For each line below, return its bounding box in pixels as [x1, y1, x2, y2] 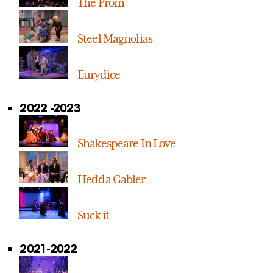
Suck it [77, 208, 109, 222]
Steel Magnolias [77, 32, 152, 46]
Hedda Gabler [77, 172, 146, 186]
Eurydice [77, 68, 121, 82]
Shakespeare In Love [77, 136, 176, 151]
